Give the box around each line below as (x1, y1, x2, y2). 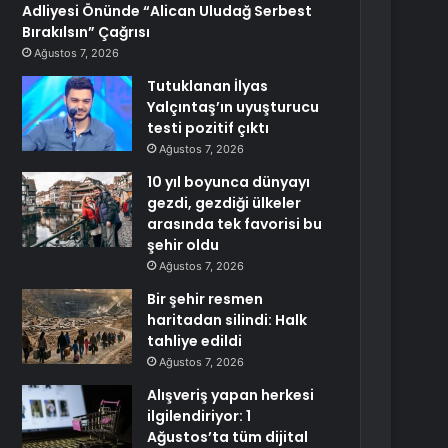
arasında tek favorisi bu (147, 214, 323, 234)
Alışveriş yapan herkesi (147, 385, 315, 405)
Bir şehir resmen (147, 289, 264, 309)
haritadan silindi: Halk (147, 310, 308, 330)
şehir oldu (147, 235, 220, 255)
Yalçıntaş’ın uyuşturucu (147, 97, 320, 117)
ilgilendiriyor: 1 (147, 406, 252, 426)
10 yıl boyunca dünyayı (147, 172, 311, 192)
